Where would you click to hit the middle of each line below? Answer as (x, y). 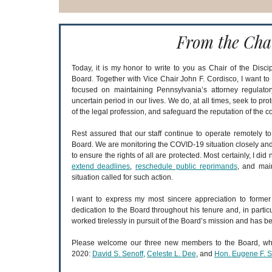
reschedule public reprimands (186, 166)
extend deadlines (101, 166)
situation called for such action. (122, 177)
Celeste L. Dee (171, 254)
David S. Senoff (117, 254)
